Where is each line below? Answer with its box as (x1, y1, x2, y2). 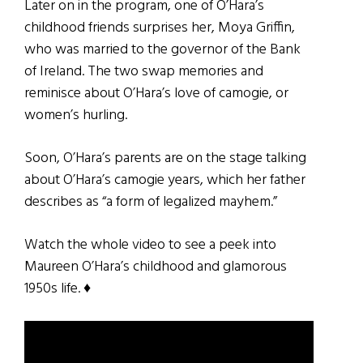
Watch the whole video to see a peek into (24, 233, 276, 257)
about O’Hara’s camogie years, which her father (24, 168, 305, 192)
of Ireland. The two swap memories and (24, 59, 263, 83)
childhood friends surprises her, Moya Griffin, (24, 15, 295, 40)
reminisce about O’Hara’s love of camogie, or (24, 81, 288, 105)
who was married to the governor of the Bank (24, 37, 301, 62)
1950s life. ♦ (24, 276, 91, 301)
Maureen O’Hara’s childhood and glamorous (24, 254, 287, 279)
